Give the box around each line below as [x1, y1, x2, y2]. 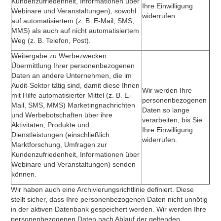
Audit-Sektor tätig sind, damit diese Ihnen [11, 81, 140, 89]
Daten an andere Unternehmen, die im [11, 72, 132, 79]
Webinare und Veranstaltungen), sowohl [11, 7, 137, 15]
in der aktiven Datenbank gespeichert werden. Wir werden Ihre [11, 205, 207, 213]
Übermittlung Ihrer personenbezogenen [11, 62, 135, 70]
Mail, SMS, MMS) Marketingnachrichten [11, 101, 136, 109]
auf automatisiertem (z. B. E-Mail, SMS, [11, 17, 135, 25]
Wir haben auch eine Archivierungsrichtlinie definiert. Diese [11, 185, 194, 193]
